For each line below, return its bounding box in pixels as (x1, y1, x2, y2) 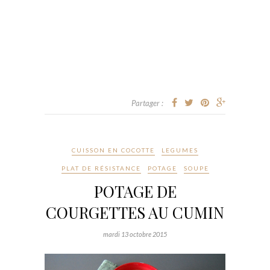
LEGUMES (162, 146, 198, 154)
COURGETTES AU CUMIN (46, 202, 224, 224)
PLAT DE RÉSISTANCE (61, 165, 141, 172)
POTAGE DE (93, 181, 177, 202)
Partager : (131, 98, 163, 108)
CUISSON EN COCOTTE (72, 146, 155, 154)
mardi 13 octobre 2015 (103, 230, 167, 239)
